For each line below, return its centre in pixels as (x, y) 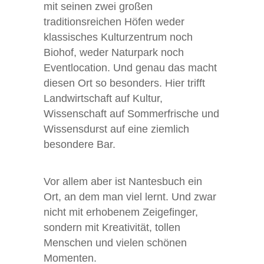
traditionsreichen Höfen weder (114, 22)
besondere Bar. (80, 144)
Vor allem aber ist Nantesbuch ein (123, 181)
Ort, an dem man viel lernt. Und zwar (130, 197)
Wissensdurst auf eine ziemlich (116, 129)
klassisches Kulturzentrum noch (118, 37)
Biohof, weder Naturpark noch (114, 52)
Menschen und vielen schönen (115, 243)
